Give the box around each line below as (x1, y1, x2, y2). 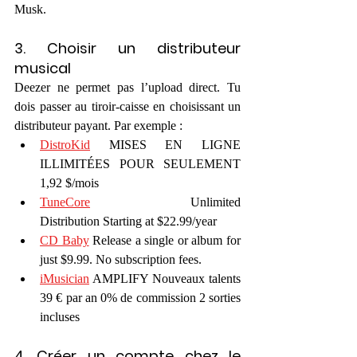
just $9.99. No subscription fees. (40, 252, 202, 266)
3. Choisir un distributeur (14, 37, 241, 58)
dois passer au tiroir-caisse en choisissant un (14, 99, 241, 113)
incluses (40, 309, 80, 324)
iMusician (40, 271, 89, 285)
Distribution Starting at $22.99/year (40, 214, 217, 228)
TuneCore (40, 194, 90, 209)
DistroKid (40, 137, 90, 151)
